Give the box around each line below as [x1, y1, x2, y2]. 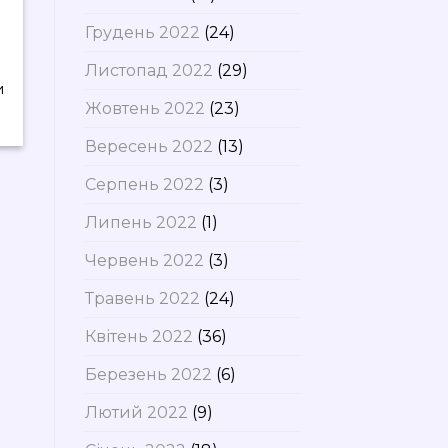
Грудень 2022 [84, 22, 200, 42]
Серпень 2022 [84, 174, 204, 194]
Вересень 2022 [84, 136, 213, 156]
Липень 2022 [84, 212, 197, 232]
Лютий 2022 [84, 402, 188, 422]
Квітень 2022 [84, 326, 193, 346]
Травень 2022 [84, 288, 200, 308]
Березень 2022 [84, 364, 212, 384]
